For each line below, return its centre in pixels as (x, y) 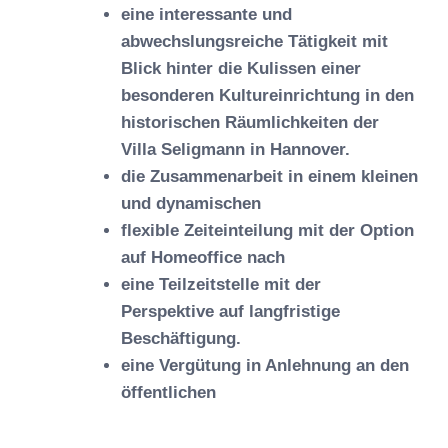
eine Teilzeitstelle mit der (221, 284)
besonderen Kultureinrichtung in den (267, 95)
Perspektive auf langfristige (230, 311)
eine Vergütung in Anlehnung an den (265, 365)
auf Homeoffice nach (203, 257)
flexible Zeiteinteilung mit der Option (267, 230)
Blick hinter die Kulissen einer (241, 68)
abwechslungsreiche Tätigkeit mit (254, 41)
